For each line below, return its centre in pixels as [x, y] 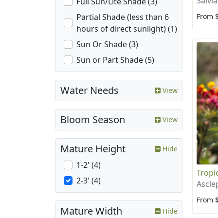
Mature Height [93, 149]
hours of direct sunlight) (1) [127, 29]
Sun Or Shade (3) [107, 45]
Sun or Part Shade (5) [115, 60]
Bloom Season [93, 120]
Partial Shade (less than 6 [123, 17]
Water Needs [90, 91]
